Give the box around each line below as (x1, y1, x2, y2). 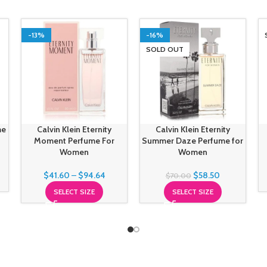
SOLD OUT (145, 44, 184, 54)
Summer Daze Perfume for (142, 135, 244, 147)
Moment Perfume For (34, 135, 115, 147)
